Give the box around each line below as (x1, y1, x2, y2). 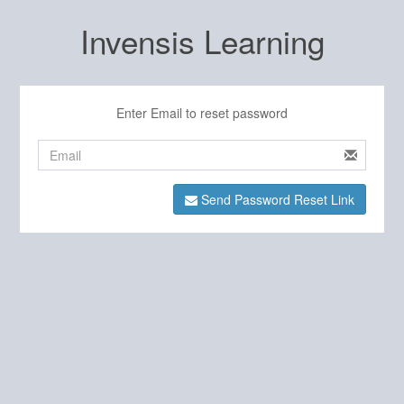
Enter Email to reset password (116, 104, 288, 122)
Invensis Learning (79, 18, 325, 63)
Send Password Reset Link (197, 190, 354, 208)
